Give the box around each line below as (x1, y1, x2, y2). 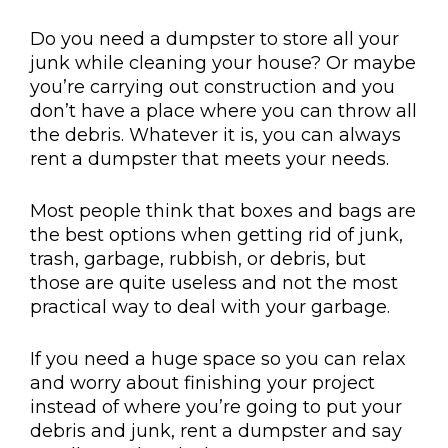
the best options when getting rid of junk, (30, 223, 403, 246)
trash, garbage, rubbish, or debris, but (30, 247, 366, 270)
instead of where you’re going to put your (30, 395, 402, 418)
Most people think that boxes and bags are (30, 199, 416, 222)
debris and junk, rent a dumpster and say (30, 419, 402, 442)
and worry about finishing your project (30, 371, 375, 394)
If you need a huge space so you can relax (30, 347, 406, 370)
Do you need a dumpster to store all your (30, 27, 399, 50)
